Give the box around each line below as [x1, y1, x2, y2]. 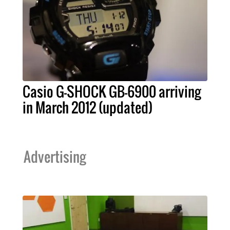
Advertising [24, 146, 86, 167]
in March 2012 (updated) [23, 97, 152, 118]
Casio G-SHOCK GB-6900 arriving [23, 81, 201, 102]
